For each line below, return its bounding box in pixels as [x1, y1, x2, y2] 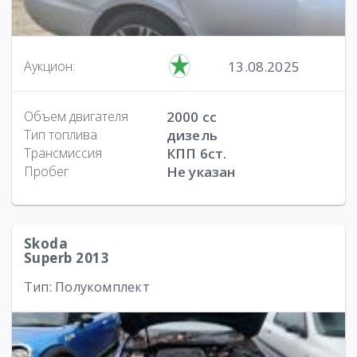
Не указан [166, 163, 236, 181]
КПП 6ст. [166, 144, 227, 163]
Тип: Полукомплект [24, 278, 150, 296]
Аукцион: [24, 57, 75, 75]
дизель [166, 126, 218, 144]
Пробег [24, 163, 69, 180]
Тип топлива [24, 126, 97, 143]
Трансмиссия [24, 144, 102, 162]
